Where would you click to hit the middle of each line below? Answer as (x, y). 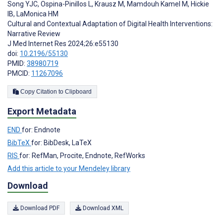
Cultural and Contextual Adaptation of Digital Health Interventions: (110, 24)
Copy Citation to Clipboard (78, 92)
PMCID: (19, 74)
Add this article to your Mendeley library (69, 169)
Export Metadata (42, 111)
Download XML (102, 208)
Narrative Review (34, 34)
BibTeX (19, 143)
